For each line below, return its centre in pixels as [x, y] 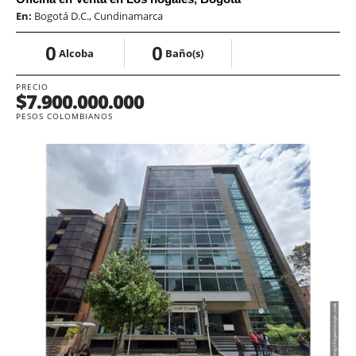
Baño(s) [185, 54]
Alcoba [77, 54]
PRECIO [32, 87]
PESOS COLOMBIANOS [64, 116]
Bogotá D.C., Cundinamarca [99, 16]
